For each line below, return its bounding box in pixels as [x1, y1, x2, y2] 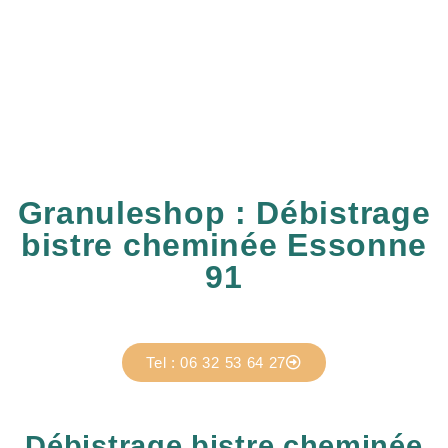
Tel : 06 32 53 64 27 [146, 354, 287, 371]
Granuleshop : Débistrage [17, 195, 431, 231]
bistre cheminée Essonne [20, 227, 428, 263]
